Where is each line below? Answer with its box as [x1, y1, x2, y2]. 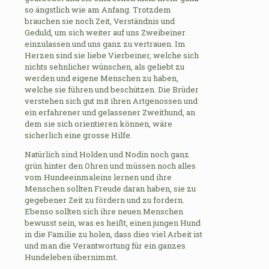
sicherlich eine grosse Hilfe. [25, 129, 132, 141]
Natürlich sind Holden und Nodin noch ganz [25, 148, 189, 160]
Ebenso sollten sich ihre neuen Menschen [25, 205, 183, 217]
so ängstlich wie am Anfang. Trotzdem [25, 4, 171, 15]
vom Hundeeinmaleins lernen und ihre [25, 171, 172, 183]
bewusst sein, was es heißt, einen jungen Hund [25, 217, 201, 228]
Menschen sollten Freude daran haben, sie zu [25, 183, 196, 194]
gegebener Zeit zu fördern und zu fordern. [25, 194, 184, 205]
